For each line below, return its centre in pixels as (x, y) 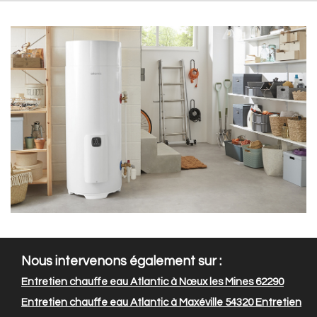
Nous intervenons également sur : (121, 262)
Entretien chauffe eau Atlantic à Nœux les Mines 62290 (152, 282)
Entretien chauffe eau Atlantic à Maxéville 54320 (137, 303)
